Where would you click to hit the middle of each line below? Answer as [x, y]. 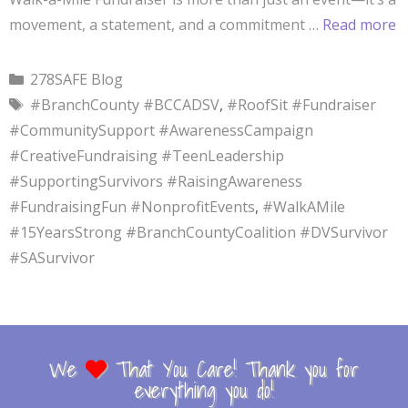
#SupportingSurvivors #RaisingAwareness [156, 182]
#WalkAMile [304, 207]
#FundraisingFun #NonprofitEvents [132, 207]
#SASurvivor [52, 258]
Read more [359, 25]
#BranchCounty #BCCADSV [124, 105]
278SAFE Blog [76, 80]
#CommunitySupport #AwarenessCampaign [161, 131]
